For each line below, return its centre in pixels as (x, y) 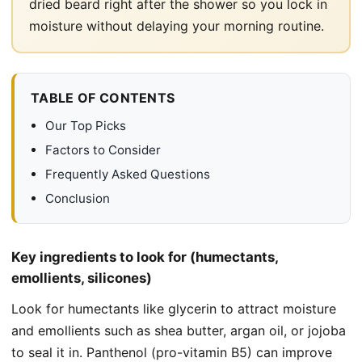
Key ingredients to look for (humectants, (145, 257)
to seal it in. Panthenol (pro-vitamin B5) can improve (172, 352)
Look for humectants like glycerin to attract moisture (174, 308)
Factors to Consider (103, 149)
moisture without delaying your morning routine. (177, 25)
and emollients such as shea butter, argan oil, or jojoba (179, 330)
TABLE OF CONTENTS (103, 97)
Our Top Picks (86, 125)
